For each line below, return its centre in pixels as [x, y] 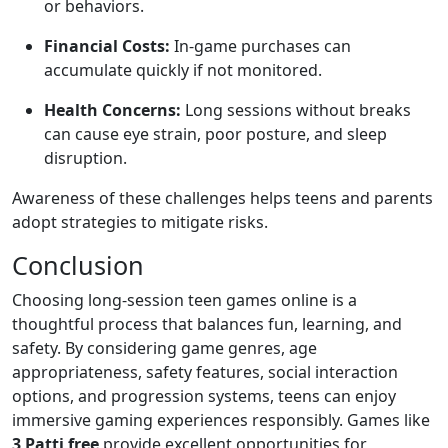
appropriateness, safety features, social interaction [205, 372]
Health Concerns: [112, 110]
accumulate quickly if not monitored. [183, 70]
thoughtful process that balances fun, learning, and [207, 324]
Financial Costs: [107, 46]
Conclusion [78, 265]
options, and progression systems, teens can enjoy [204, 396]
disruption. [85, 158]
